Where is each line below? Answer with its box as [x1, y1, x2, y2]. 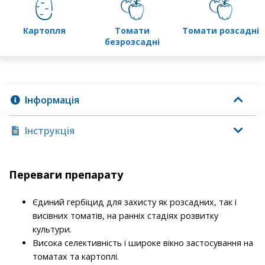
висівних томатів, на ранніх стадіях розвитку [33, 210, 218, 222]
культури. [33, 224, 72, 235]
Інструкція [25, 124, 75, 138]
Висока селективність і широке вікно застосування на [33, 237, 253, 249]
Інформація [25, 93, 79, 107]
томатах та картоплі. [33, 251, 119, 263]
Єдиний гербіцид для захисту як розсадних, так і [33, 196, 237, 208]
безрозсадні [105, 36, 160, 48]
